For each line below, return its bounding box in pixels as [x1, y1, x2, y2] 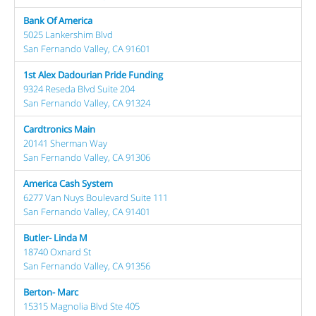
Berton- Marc [23, 285, 78, 298]
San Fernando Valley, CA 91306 [23, 150, 150, 164]
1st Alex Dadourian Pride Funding [23, 68, 163, 81]
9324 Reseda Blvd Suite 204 [23, 82, 135, 95]
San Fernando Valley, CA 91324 [23, 96, 150, 109]
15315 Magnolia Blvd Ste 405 [23, 299, 140, 312]
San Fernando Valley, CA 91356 [23, 259, 150, 272]
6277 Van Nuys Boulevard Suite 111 [23, 190, 168, 204]
